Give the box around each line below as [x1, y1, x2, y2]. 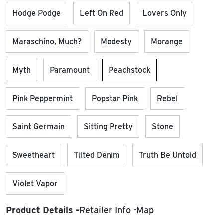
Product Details [6, 205, 73, 215]
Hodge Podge [12, 8, 61, 18]
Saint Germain [12, 122, 65, 131]
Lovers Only [142, 8, 187, 18]
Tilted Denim [74, 150, 120, 160]
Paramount [50, 65, 90, 75]
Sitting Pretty [84, 122, 133, 131]
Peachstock [109, 65, 150, 75]
